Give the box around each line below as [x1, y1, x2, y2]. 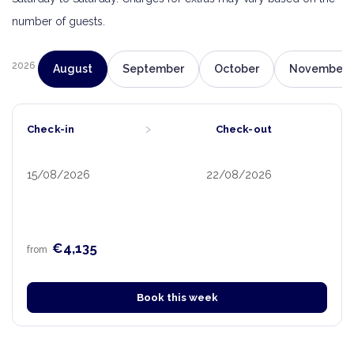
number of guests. [12, 15, 105, 28]
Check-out [215, 123, 272, 136]
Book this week [136, 292, 218, 304]
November [289, 62, 347, 76]
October [214, 62, 259, 76]
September [122, 62, 184, 76]
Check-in [27, 123, 75, 136]
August [53, 62, 92, 76]
